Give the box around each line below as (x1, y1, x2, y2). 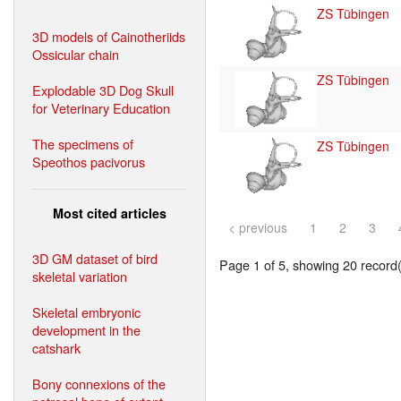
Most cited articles (53, 203, 166, 222)
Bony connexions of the (32, 373, 166, 393)
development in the (32, 320, 141, 339)
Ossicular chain (32, 44, 119, 64)
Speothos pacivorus (32, 151, 145, 171)
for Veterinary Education (32, 98, 170, 117)
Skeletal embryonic (32, 302, 141, 321)
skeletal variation (32, 266, 127, 286)
